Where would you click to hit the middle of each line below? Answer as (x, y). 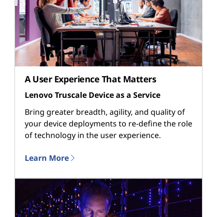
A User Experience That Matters (91, 79)
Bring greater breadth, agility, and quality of (105, 112)
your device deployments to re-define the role (108, 124)
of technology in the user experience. (93, 135)
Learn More (47, 158)
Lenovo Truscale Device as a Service (93, 95)
